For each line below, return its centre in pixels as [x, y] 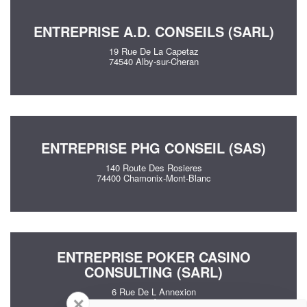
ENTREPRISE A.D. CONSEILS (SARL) [153, 31]
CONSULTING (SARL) [153, 272]
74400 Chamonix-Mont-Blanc [153, 178]
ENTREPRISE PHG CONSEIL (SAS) [153, 148]
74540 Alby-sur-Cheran [153, 61]
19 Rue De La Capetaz [153, 51]
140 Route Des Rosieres [153, 168]
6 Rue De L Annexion [153, 292]
